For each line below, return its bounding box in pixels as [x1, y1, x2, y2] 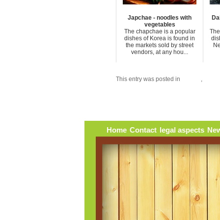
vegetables [144, 21, 175, 28]
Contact [129, 126, 157, 135]
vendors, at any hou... [131, 49, 188, 55]
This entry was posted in [116, 76, 182, 82]
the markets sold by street [126, 42, 193, 49]
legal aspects [159, 126, 204, 135]
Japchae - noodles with [128, 14, 192, 21]
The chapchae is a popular [124, 28, 195, 35]
